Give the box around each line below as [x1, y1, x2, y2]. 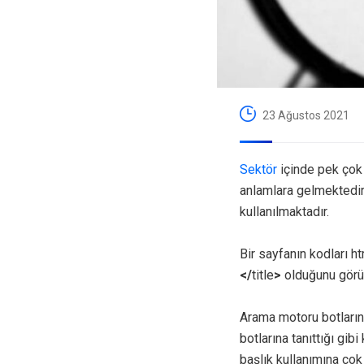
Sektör [240, 162, 277, 178]
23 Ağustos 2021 [262, 108, 349, 122]
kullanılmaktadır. [240, 204, 329, 220]
